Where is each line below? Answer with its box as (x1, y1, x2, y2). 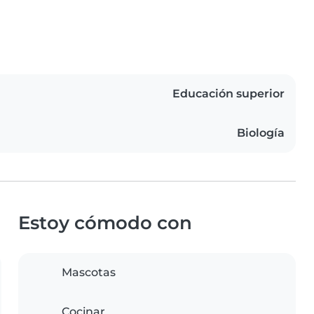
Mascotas (62, 266, 116, 280)
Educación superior (172, 87, 285, 101)
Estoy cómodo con (18, 212, 192, 234)
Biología (237, 126, 285, 140)
